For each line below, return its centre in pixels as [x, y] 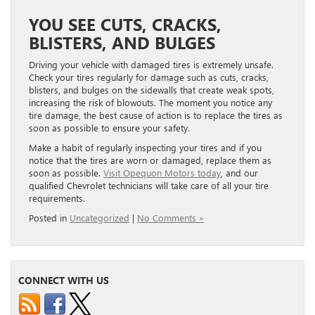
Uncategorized [99, 218]
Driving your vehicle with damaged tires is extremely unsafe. [151, 65]
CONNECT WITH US [64, 281]
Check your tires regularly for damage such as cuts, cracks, [149, 77]
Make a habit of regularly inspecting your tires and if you [145, 148]
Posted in [49, 218]
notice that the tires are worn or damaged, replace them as [150, 160]
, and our [239, 173]
